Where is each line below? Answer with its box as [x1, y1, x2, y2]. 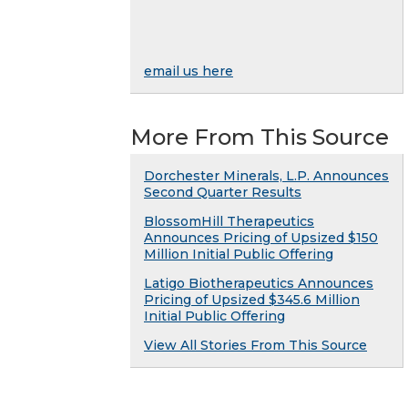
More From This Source [130, 123, 389, 150]
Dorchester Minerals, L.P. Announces [144, 167, 389, 184]
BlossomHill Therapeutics [144, 212, 314, 229]
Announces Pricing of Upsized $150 [144, 229, 378, 246]
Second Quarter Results [144, 183, 301, 200]
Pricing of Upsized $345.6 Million [144, 291, 360, 308]
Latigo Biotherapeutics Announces [144, 274, 373, 291]
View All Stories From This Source [144, 336, 367, 353]
